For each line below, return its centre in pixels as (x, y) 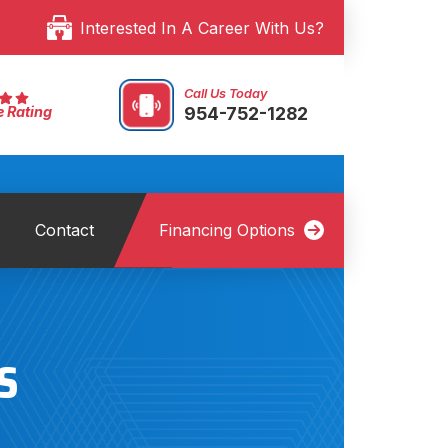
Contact (65, 230)
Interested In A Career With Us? (202, 27)
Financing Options (227, 230)
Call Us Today (226, 94)
